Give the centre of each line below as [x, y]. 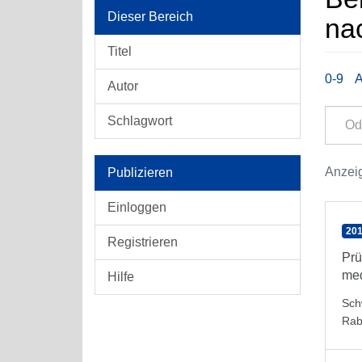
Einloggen [137, 207]
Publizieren [140, 173]
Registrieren [143, 242]
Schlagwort [140, 121]
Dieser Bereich [150, 17]
